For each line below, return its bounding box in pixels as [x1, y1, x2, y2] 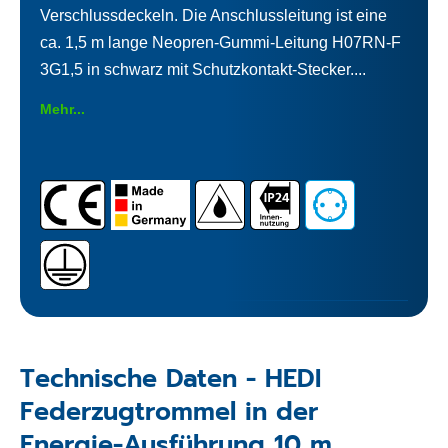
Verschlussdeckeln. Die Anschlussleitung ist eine [40, 6, 387, 24]
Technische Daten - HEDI [20, 359, 321, 398]
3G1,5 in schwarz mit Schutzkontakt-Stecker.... [40, 60, 366, 78]
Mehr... [40, 100, 85, 117]
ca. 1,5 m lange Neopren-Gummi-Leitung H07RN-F [40, 33, 401, 51]
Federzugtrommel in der [20, 392, 318, 431]
